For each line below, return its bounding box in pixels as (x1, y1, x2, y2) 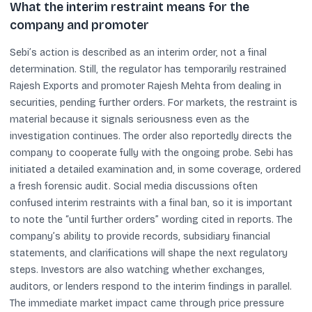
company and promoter (10, 17, 149, 33)
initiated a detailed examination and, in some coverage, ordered (10, 163, 301, 175)
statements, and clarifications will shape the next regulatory (10, 247, 288, 259)
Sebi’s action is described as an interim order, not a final (10, 46, 267, 58)
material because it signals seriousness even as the (10, 113, 249, 125)
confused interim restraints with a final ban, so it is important (10, 196, 292, 209)
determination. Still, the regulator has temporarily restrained (10, 63, 286, 75)
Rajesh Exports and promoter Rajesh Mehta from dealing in (10, 79, 281, 92)
